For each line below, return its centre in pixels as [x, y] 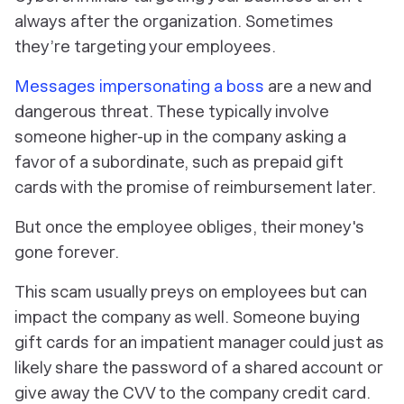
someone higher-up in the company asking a [180, 137]
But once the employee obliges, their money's [189, 227]
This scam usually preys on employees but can [191, 292]
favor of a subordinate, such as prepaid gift [179, 162]
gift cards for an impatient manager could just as [199, 342]
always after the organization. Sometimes [174, 21]
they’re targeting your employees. [145, 46]
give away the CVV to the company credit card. [193, 393]
